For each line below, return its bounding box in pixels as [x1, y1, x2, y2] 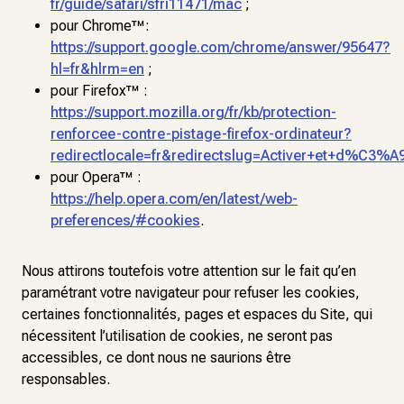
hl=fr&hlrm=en [50, 60, 144, 78]
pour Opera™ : [50, 169, 142, 186]
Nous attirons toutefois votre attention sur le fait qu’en [22, 262, 356, 280]
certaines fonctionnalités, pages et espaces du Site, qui [22, 306, 372, 323]
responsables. [22, 371, 110, 388]
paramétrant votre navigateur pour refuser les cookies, [22, 284, 360, 301]
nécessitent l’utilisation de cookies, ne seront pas [22, 327, 333, 344]
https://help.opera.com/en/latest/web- [50, 190, 298, 207]
